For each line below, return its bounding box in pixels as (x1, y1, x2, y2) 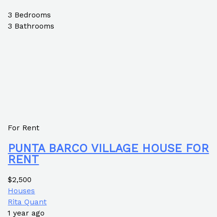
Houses (8, 186, 35, 196)
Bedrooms (15, 10, 51, 19)
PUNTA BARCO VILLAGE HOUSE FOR (8, 141, 209, 155)
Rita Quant (8, 198, 47, 207)
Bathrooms (15, 21, 55, 31)
